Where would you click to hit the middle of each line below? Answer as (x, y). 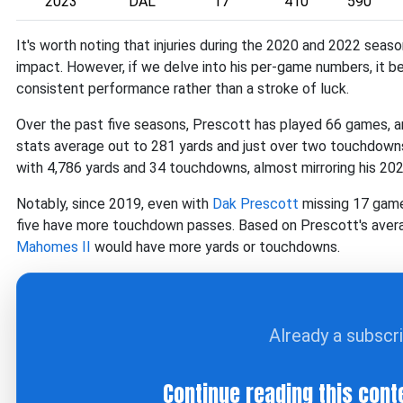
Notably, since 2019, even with (114, 204)
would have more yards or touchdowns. (217, 247)
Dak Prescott (255, 204)
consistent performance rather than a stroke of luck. (183, 89)
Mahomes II (54, 247)
